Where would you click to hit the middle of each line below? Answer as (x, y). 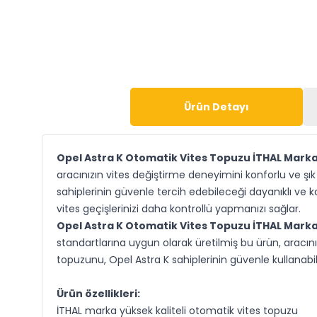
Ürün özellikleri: (98, 294)
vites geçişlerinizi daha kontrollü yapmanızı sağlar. (178, 209)
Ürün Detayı (217, 107)
